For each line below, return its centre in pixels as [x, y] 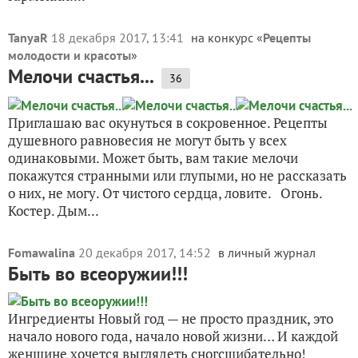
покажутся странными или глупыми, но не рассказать [177, 175]
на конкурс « [227, 38]
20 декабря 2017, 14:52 [146, 253]
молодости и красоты [70, 55]
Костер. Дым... [54, 211]
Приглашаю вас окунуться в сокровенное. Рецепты [168, 123]
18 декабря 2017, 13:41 [119, 38]
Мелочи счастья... [81, 76]
